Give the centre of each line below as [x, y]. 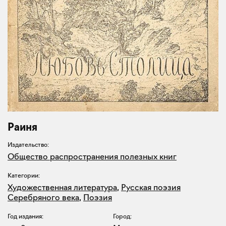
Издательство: [28, 145]
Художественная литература [62, 187]
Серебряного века [43, 197]
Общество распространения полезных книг [92, 157]
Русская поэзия [151, 187]
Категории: [24, 176]
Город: [122, 216]
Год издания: [25, 216]
